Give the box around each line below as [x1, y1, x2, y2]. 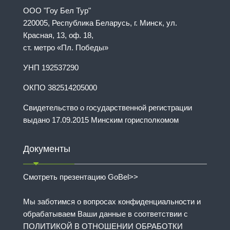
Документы [23, 144, 70, 155]
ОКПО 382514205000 [23, 83, 97, 92]
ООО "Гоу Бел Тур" [23, 6, 91, 15]
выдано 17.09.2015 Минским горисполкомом [23, 116, 179, 125]
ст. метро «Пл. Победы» [23, 43, 108, 52]
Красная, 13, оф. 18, [23, 31, 93, 40]
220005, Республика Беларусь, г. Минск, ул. [23, 18, 177, 28]
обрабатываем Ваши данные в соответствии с [23, 209, 188, 219]
